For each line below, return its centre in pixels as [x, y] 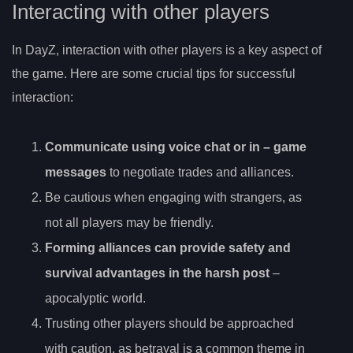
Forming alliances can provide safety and [168, 248]
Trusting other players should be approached [169, 324]
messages [76, 173]
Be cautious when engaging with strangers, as [173, 198]
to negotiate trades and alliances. [200, 173]
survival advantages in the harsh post [157, 273]
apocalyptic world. [95, 299]
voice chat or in [214, 147]
